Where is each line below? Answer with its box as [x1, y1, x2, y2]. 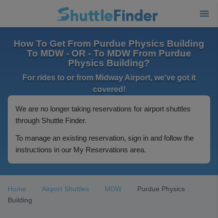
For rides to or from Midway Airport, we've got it [22, 73, 196, 82]
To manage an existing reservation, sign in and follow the [16, 134, 194, 142]
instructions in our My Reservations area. [16, 145, 146, 154]
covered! [92, 85, 126, 93]
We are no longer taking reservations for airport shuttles [16, 105, 191, 113]
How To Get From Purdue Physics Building [14, 38, 204, 49]
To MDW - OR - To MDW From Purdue [27, 48, 191, 58]
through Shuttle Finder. [16, 116, 87, 125]
